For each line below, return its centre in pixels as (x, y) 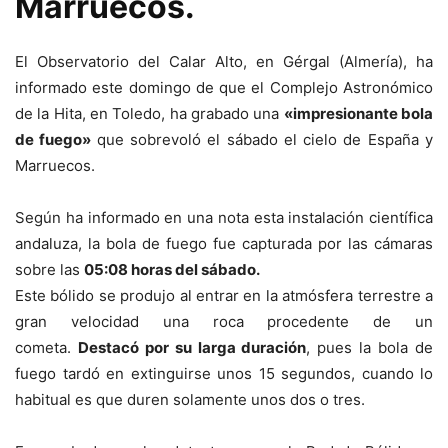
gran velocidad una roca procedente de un (224, 321)
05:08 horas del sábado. (172, 269)
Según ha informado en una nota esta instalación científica (224, 217)
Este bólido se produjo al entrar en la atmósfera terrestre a (224, 295)
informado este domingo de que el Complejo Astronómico (224, 87)
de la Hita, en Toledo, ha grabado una (149, 113)
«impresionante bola (358, 113)
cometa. (46, 347)
